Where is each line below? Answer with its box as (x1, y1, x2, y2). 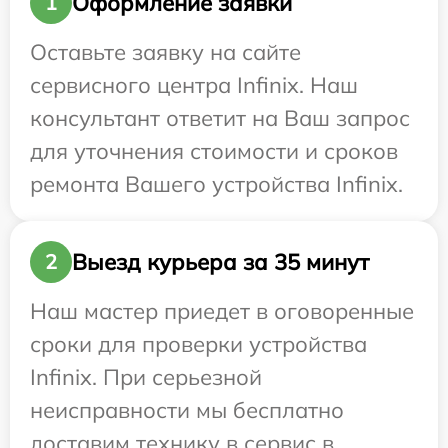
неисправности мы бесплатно (30, 396, 344, 425)
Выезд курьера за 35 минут (72, 247, 369, 276)
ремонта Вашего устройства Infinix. (30, 170, 403, 199)
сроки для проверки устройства (30, 330, 367, 359)
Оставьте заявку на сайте (30, 38, 301, 67)
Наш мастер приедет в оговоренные (30, 297, 414, 326)
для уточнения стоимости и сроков (30, 137, 398, 166)
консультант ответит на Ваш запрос (30, 104, 410, 133)
